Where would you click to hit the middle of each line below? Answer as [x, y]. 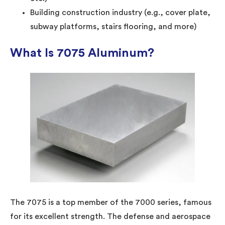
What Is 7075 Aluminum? [82, 53]
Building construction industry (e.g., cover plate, [120, 12]
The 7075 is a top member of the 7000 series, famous [111, 202]
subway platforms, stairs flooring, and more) [113, 26]
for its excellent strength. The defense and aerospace [110, 216]
